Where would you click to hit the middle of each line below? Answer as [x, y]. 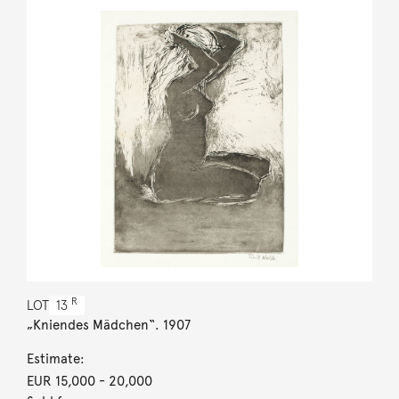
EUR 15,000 [61, 381]
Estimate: [55, 358]
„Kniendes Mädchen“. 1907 [108, 325]
